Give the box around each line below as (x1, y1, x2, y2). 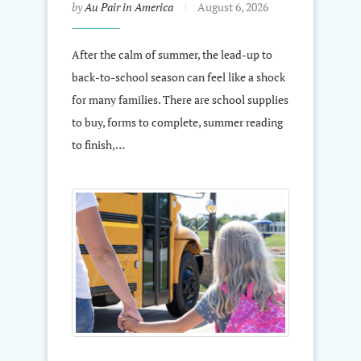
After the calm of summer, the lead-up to (72, 47, 272, 63)
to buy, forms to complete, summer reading (72, 114, 283, 131)
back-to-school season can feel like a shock (72, 69, 285, 85)
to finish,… (72, 137, 125, 153)
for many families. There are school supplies (72, 92, 288, 108)
